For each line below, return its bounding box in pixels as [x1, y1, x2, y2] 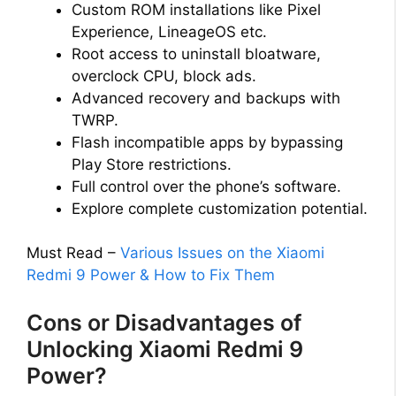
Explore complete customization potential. [72, 199, 368, 217]
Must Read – [27, 244, 120, 263]
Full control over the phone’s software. [72, 177, 341, 195]
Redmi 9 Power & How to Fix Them [27, 266, 275, 285]
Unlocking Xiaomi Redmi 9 [27, 335, 303, 362]
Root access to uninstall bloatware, [72, 44, 321, 63]
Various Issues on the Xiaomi [120, 244, 324, 263]
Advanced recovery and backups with [72, 88, 340, 107]
